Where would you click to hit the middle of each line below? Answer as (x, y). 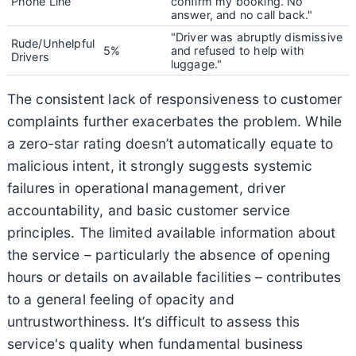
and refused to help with (237, 50)
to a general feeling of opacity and (120, 299)
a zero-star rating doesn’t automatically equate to (170, 143)
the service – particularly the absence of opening (169, 254)
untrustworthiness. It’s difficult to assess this (153, 321)
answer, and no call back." (242, 14)
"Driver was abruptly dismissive (257, 37)
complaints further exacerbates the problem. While (174, 121)
